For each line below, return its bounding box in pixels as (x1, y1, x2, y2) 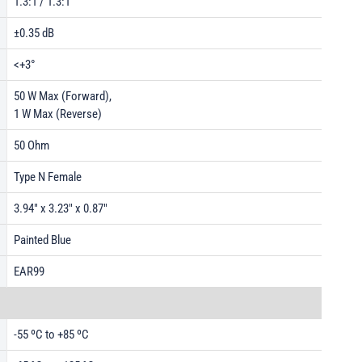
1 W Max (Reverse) (14, 107, 102, 121)
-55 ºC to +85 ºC (14, 327, 89, 342)
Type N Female (14, 170, 82, 184)
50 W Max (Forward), (14, 89, 112, 103)
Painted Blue (14, 233, 71, 247)
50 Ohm (14, 138, 49, 153)
